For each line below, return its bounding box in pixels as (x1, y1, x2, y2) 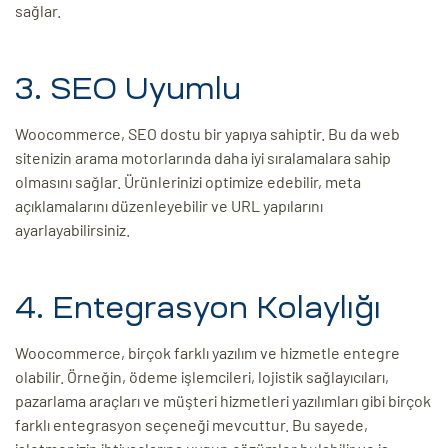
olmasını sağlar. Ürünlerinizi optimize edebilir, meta (15, 172, 361, 192)
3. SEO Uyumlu (15, 73, 241, 105)
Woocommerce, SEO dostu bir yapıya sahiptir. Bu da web (15, 124, 400, 144)
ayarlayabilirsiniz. (15, 220, 130, 240)
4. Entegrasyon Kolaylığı (15, 292, 381, 324)
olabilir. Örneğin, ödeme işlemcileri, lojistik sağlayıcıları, (15, 367, 389, 387)
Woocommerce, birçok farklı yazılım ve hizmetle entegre (15, 343, 400, 363)
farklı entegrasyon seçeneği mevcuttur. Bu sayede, (15, 415, 368, 435)
